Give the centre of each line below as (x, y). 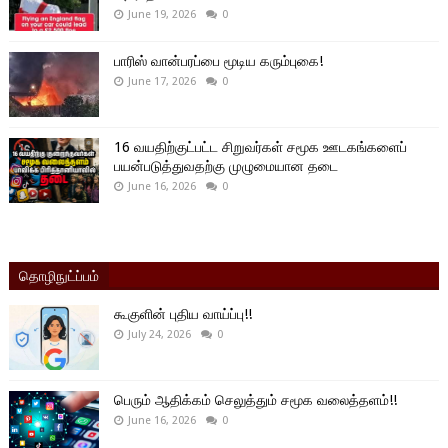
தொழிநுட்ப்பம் (58, 274)
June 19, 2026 (161, 14)
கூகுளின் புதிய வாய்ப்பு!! (182, 313)
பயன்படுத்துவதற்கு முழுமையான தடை (225, 165)
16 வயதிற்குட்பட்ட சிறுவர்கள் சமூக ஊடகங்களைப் (260, 146)
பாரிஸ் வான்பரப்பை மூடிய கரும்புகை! (218, 60)
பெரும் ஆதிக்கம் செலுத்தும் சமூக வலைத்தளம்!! (255, 399)
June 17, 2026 (161, 81)
